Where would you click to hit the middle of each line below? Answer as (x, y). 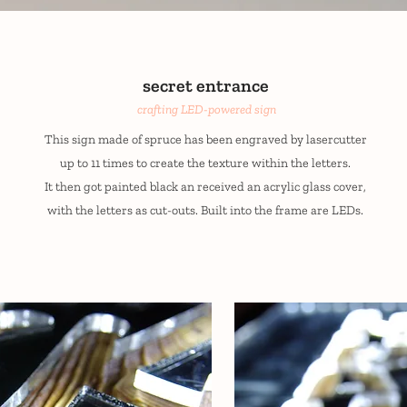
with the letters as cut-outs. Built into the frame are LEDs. (205, 210)
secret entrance (206, 85)
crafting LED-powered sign (206, 109)
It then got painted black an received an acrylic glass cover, (205, 187)
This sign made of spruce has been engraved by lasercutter (205, 139)
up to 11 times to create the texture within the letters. (205, 163)
